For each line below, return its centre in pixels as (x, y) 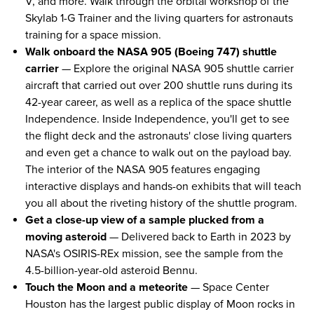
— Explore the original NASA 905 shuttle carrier (176, 68)
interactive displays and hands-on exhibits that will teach (163, 186)
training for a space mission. (93, 35)
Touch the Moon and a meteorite (107, 287)
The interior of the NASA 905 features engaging (143, 169)
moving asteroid (66, 237)
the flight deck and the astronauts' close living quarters (158, 136)
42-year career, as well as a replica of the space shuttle (158, 102)
